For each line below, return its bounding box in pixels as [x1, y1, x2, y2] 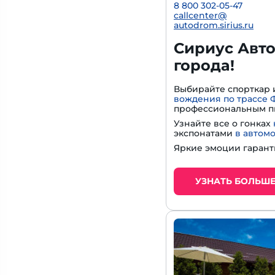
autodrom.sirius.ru [174, 19, 254, 31]
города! [174, 56, 234, 74]
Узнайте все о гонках [174, 117, 273, 129]
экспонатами [174, 127, 235, 139]
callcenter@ [174, 9, 227, 21]
